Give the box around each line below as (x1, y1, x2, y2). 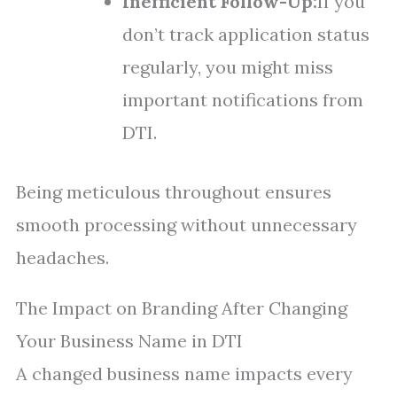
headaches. (16, 246, 109, 269)
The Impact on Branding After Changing (16, 297, 347, 319)
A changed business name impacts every (16, 362, 353, 385)
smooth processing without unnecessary (16, 214, 357, 236)
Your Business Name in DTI (16, 330, 243, 352)
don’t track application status (122, 23, 370, 45)
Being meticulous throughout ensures (16, 181, 331, 203)
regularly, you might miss (122, 56, 333, 78)
